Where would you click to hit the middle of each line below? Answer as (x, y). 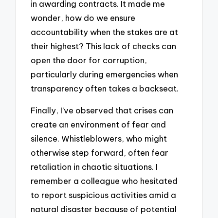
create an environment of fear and (99, 125)
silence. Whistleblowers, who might (99, 139)
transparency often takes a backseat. (105, 89)
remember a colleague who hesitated (104, 181)
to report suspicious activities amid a (104, 195)
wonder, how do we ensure (83, 18)
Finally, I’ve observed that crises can (102, 110)
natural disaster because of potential (104, 209)
